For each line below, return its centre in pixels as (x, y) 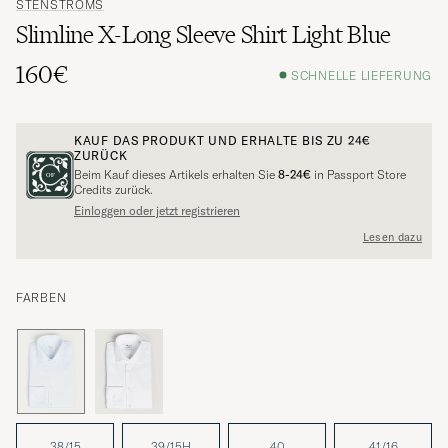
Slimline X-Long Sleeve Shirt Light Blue (204, 35)
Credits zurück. (113, 190)
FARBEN (41, 298)
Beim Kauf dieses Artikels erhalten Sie (176, 175)
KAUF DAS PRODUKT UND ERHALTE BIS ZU (211, 141)
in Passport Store (358, 175)
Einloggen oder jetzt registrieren (157, 211)
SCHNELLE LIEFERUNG (361, 75)
